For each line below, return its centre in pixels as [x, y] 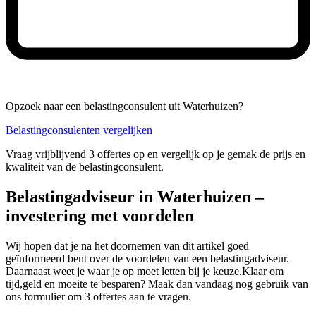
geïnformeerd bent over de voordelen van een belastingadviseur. [147, 259]
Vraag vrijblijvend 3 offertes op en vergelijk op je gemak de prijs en [156, 154]
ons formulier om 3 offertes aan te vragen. [98, 297]
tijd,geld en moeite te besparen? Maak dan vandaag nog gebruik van [157, 284]
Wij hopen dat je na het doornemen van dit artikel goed [127, 246]
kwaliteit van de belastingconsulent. [85, 167]
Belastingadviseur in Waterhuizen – [135, 197]
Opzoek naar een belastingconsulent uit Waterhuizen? [124, 107]
